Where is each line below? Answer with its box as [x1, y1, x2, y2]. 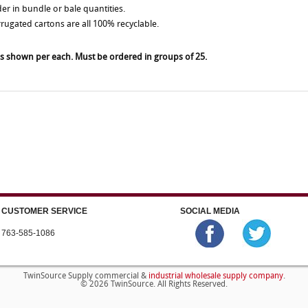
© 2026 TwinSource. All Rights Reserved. [80, 280, 228, 289]
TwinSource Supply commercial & [23, 272, 148, 280]
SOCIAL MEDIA [179, 206, 240, 216]
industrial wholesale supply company [148, 272, 283, 280]
